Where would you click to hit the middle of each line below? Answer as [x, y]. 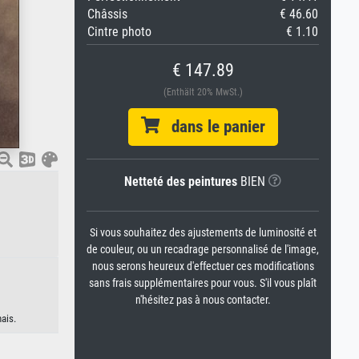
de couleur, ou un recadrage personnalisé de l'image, [203, 250]
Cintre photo [119, 32]
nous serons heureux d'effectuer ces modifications [203, 266]
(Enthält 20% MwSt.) [203, 92]
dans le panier [212, 127]
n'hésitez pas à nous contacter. [203, 300]
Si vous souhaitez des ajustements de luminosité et [203, 233]
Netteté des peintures [181, 182]
